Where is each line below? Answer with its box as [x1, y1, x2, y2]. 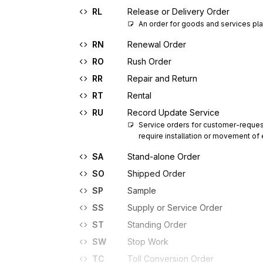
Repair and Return [127, 73, 197, 83]
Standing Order [127, 220, 187, 230]
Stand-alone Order [127, 151, 200, 161]
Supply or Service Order [127, 203, 222, 213]
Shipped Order [127, 168, 186, 178]
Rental [127, 90, 151, 100]
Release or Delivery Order [127, 6, 230, 16]
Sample [127, 186, 156, 195]
